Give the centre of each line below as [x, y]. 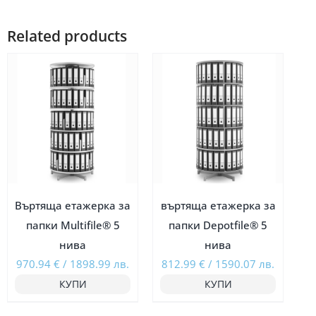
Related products [67, 36]
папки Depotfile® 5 [218, 225]
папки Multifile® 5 [73, 225]
